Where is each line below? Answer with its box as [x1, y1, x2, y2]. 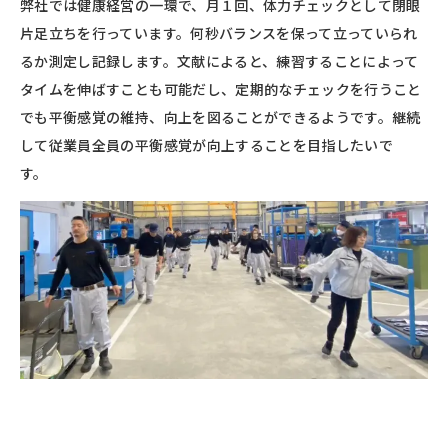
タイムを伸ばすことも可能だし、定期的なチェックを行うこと [20, 78, 422, 99]
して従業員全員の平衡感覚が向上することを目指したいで [20, 134, 394, 155]
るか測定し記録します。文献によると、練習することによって [20, 50, 419, 71]
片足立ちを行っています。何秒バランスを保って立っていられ [20, 22, 418, 43]
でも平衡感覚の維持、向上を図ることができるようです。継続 [20, 106, 421, 127]
